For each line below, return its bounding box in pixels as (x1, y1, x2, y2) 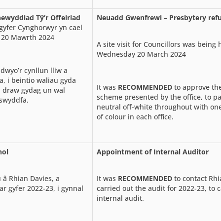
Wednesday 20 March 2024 (97, 49, 186, 59)
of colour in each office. (97, 111, 174, 121)
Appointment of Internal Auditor (97, 147, 209, 156)
